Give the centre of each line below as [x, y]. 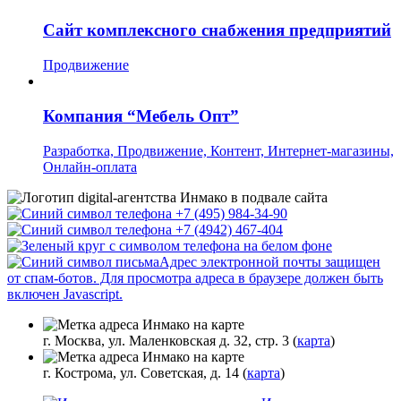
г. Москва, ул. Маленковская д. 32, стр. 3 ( [170, 340]
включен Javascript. [65, 294]
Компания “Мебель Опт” [141, 115]
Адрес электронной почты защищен [270, 261]
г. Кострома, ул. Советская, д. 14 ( [145, 372]
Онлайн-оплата [90, 166]
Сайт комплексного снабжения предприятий [217, 30]
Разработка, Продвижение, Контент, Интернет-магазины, [218, 150]
